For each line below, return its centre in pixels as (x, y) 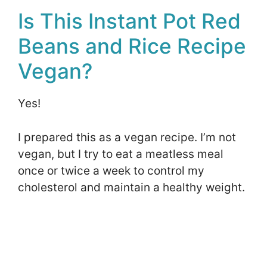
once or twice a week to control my (111, 170)
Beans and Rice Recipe (132, 46)
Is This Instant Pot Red (129, 21)
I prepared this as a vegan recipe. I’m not (127, 137)
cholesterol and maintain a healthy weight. (133, 187)
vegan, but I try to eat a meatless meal (121, 154)
